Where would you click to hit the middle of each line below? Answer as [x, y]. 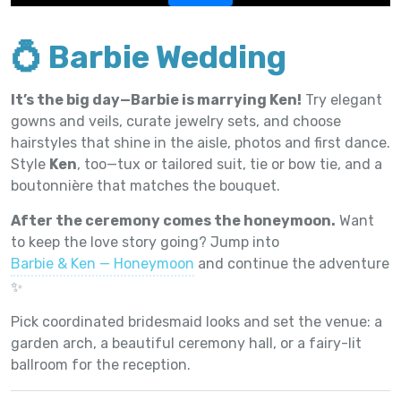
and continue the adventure [292, 263]
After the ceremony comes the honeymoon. [173, 220]
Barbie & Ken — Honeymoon [102, 263]
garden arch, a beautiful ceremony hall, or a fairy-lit [186, 343]
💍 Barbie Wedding [149, 57]
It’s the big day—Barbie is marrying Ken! [156, 99]
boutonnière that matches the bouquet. [145, 185]
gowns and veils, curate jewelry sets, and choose [176, 121]
